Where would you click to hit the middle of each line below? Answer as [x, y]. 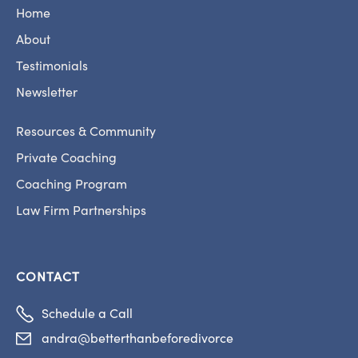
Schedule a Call [87, 314]
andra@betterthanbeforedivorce [137, 339]
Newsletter [47, 93]
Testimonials [52, 67]
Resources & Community [86, 132]
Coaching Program [72, 185]
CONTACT [48, 278]
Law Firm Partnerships [81, 211]
